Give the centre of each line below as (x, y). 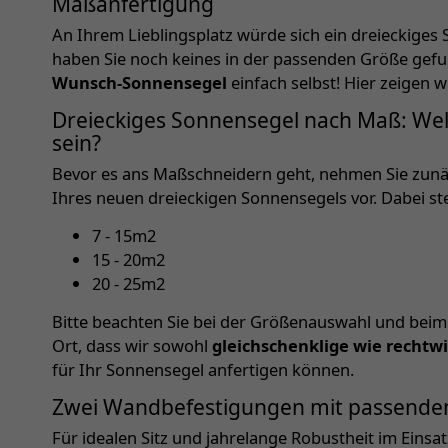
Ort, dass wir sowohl (132, 346)
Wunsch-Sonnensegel (139, 83)
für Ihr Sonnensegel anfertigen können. (203, 370)
